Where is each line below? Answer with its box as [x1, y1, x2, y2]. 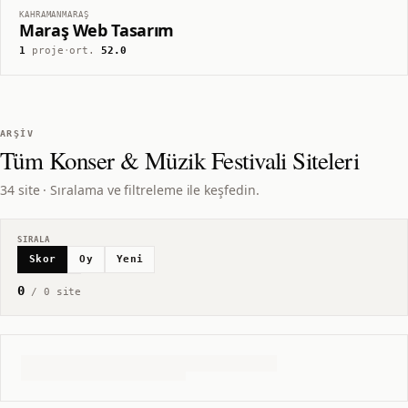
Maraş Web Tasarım [19, 19, 174, 42]
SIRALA [17, 235, 50, 245]
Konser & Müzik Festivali [48, 144, 287, 178]
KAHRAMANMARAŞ [19, 9, 89, 19]
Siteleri [286, 144, 360, 178]
